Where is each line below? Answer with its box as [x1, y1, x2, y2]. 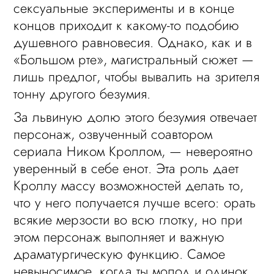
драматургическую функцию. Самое [13, 244, 226, 264]
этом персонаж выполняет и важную [13, 227, 225, 246]
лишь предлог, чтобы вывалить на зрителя [13, 67, 260, 86]
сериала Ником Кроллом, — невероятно [13, 141, 253, 161]
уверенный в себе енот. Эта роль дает [13, 158, 239, 178]
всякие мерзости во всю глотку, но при [13, 210, 243, 229]
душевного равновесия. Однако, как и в [13, 32, 253, 52]
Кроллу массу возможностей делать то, [13, 176, 244, 195]
